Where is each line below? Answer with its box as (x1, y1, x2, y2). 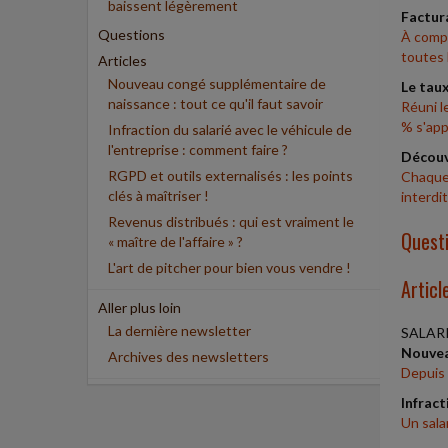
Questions (98, 26, 165, 43)
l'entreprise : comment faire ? (108, 141, 288, 158)
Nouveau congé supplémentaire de (108, 75, 326, 92)
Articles (98, 52, 147, 69)
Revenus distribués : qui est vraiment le (108, 213, 354, 230)
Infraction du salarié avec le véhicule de (108, 121, 352, 138)
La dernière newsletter (108, 322, 251, 339)
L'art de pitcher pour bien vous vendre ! (108, 259, 351, 276)
